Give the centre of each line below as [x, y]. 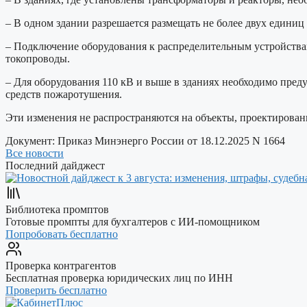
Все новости [35, 153]
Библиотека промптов [57, 209]
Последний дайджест [55, 165]
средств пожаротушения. [64, 94]
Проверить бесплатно [56, 290]
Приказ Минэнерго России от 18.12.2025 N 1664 [171, 140]
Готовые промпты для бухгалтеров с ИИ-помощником [133, 221]
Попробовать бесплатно [62, 234]
